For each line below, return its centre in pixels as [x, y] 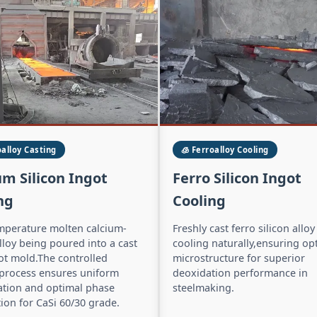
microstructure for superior [238, 258]
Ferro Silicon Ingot [237, 178]
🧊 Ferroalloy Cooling [225, 149]
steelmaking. [203, 287]
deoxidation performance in [240, 272]
